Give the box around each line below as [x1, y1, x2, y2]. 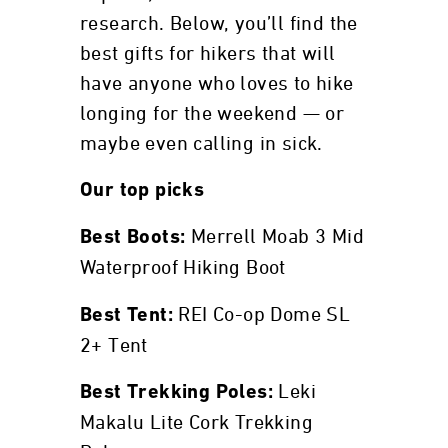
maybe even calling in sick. [80, 134, 323, 154]
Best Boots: [80, 228, 191, 248]
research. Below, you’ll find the [80, 14, 358, 34]
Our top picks [80, 181, 205, 201]
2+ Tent [80, 336, 148, 356]
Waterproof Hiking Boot [80, 258, 292, 278]
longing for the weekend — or [80, 104, 345, 124]
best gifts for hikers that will [80, 44, 336, 64]
